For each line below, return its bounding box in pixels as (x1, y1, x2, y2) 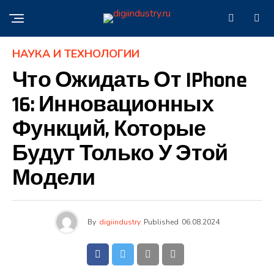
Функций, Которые (12, 116, 206, 143)
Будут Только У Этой (12, 140, 228, 168)
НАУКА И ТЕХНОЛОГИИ (12, 46, 139, 61)
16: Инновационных (12, 91, 213, 119)
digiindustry (99, 217, 141, 227)
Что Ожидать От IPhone (12, 67, 246, 94)
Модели (12, 165, 95, 192)
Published (144, 217, 179, 227)
